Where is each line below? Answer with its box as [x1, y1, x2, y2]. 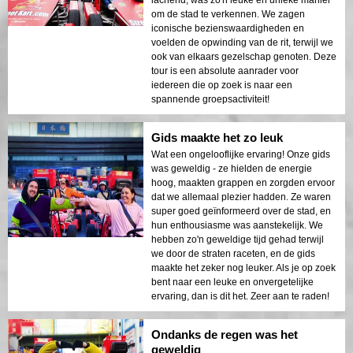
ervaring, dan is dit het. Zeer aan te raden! [151, 290, 329, 302]
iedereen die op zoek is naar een [151, 79, 292, 91]
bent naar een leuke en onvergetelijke [151, 276, 314, 288]
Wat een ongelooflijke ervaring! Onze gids [151, 148, 330, 160]
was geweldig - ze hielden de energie [151, 162, 312, 174]
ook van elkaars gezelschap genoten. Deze [151, 50, 336, 62]
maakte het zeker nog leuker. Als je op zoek [151, 262, 336, 273]
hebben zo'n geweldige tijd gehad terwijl [151, 233, 324, 245]
